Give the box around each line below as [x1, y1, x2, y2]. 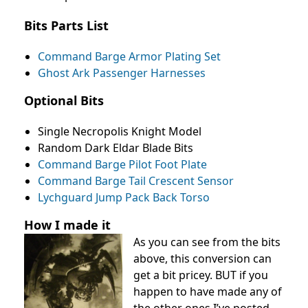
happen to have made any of [133, 284, 282, 299]
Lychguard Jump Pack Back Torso [38, 190, 210, 205]
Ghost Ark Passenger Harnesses [38, 65, 206, 80]
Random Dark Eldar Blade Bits [38, 140, 193, 155]
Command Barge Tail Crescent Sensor [38, 173, 234, 188]
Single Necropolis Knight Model [38, 124, 201, 139]
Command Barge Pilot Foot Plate [38, 157, 207, 172]
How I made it [24, 217, 111, 233]
